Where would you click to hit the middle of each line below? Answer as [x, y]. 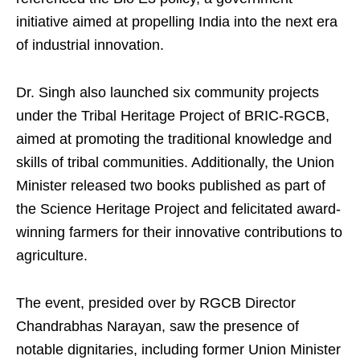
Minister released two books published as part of [171, 185]
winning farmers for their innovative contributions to [179, 232]
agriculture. [52, 255]
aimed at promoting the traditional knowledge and [174, 139]
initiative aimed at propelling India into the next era [177, 21]
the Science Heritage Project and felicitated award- [178, 209]
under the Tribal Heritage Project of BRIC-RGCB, [173, 115]
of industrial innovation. [90, 45]
